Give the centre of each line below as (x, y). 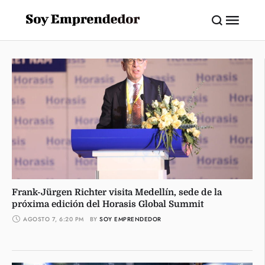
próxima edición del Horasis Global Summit (108, 204)
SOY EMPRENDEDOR (130, 219)
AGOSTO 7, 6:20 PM (54, 219)
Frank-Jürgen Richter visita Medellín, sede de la (117, 192)
